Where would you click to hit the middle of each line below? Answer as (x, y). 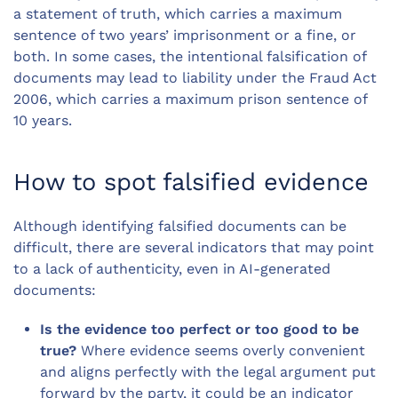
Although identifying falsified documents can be (180, 227)
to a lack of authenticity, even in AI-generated (172, 269)
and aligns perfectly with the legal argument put (208, 372)
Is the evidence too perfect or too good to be (199, 330)
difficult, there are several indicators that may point (194, 248)
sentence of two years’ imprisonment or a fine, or (185, 36)
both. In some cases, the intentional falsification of (190, 57)
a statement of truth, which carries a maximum (178, 14)
